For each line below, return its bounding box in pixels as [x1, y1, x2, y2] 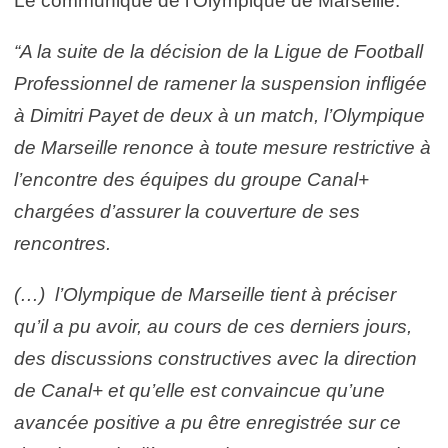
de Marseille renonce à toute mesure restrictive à [14, 137, 431, 158]
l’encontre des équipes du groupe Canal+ [14, 169, 369, 190]
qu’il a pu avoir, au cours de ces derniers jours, [14, 316, 412, 337]
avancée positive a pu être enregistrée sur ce [14, 412, 401, 433]
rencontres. [14, 233, 111, 254]
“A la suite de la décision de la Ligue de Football [14, 41, 423, 62]
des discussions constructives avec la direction [14, 348, 417, 369]
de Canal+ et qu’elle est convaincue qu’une [14, 380, 385, 401]
